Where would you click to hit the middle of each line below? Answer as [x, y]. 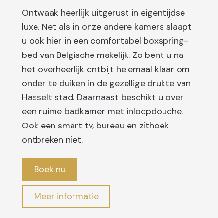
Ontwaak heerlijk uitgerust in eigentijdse [103, 12]
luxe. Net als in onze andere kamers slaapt [107, 27]
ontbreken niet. [52, 139]
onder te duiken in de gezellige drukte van [106, 83]
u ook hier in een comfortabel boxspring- [105, 41]
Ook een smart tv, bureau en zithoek [95, 125]
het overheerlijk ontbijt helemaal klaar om [106, 69]
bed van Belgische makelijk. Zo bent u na [103, 55]
